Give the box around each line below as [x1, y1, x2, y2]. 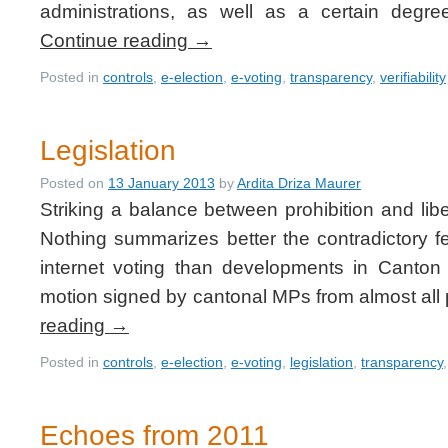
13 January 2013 [108, 175, 215, 191]
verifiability [380, 69, 446, 85]
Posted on [40, 175, 104, 191]
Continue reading [40, 30, 193, 51]
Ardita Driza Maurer [237, 175, 361, 191]
